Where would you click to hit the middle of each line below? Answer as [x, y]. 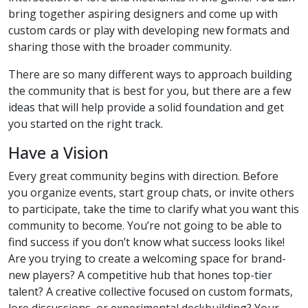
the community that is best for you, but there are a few [150, 90]
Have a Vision [58, 152]
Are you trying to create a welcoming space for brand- [147, 258]
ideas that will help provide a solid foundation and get [146, 107]
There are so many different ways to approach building [150, 74]
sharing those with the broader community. [120, 46]
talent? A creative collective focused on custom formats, [151, 291]
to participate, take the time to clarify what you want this [154, 209]
